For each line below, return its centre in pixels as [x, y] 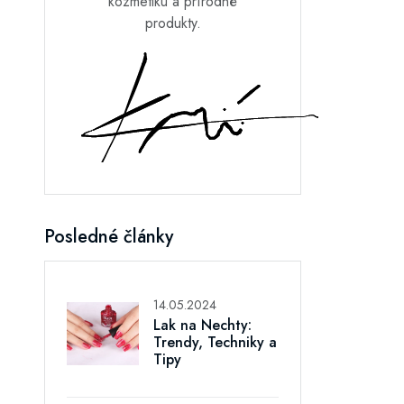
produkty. [173, 23]
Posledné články [109, 236]
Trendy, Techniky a [215, 342]
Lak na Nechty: [202, 325]
